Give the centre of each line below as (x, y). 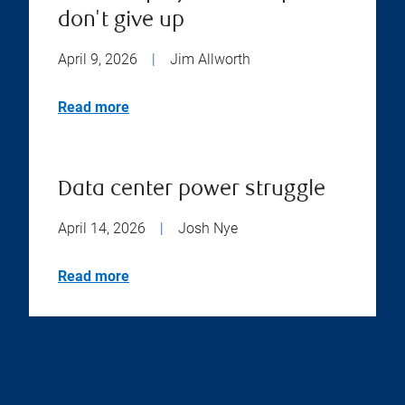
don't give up (121, 21)
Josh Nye (208, 228)
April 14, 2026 (102, 228)
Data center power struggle (192, 190)
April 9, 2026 (98, 59)
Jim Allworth (210, 59)
